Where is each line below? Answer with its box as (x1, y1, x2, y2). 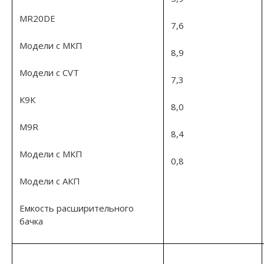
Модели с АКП (19, 174, 80, 187)
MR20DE (19, 12, 55, 24)
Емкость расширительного (19, 202, 134, 214)
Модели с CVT (19, 66, 79, 78)
